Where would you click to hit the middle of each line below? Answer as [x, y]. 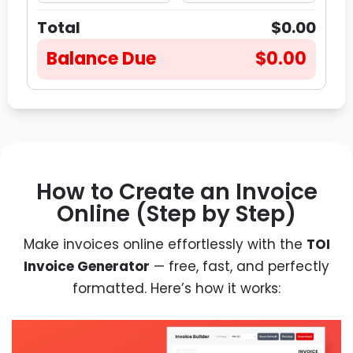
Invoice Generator [87, 266]
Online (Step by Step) [176, 214]
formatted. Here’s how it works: [176, 288]
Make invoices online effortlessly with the [165, 244]
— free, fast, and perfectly [240, 266]
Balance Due [103, 59]
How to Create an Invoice [176, 192]
